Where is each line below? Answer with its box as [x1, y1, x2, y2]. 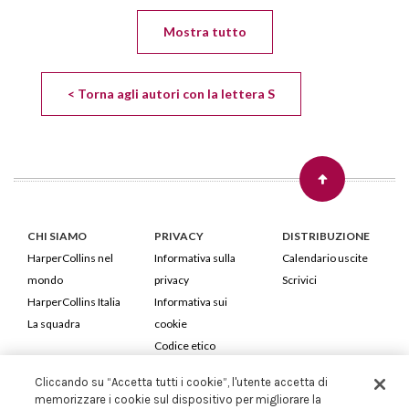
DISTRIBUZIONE [281, 228, 370, 243]
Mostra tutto [163, 23, 246, 39]
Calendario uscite [281, 250, 368, 265]
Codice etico [154, 338, 216, 352]
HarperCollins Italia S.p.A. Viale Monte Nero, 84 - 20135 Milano [79, 382, 382, 396]
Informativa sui [154, 294, 228, 309]
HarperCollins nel [27, 250, 113, 265]
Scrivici [281, 272, 317, 287]
